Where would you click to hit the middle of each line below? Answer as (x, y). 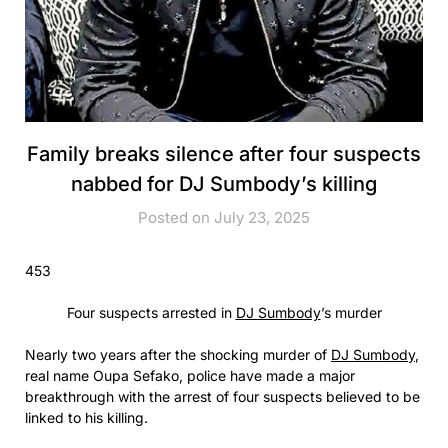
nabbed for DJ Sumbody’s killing (224, 183)
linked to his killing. (86, 417)
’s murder (351, 312)
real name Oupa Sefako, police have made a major (190, 375)
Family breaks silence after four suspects (224, 153)
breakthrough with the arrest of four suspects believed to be (222, 396)
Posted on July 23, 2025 (224, 217)
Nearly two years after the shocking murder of (178, 354)
